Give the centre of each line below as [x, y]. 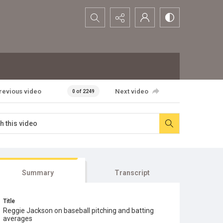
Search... [100, 14]
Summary [38, 173]
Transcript [132, 173]
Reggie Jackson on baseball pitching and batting [78, 211]
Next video [131, 91]
